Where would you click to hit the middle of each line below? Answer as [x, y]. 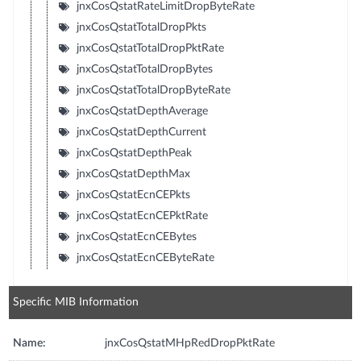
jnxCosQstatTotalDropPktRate [150, 48]
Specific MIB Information [76, 302]
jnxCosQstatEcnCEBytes [136, 237]
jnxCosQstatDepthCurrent [141, 132]
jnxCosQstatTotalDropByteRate [153, 90]
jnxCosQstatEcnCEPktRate [142, 216]
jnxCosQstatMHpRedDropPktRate [190, 343]
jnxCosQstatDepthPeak [134, 153]
